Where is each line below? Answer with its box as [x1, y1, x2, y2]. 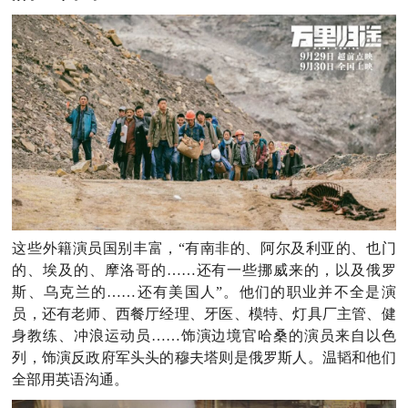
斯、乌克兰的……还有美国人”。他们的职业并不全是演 [12, 283, 396, 300]
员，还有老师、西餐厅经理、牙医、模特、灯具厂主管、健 [12, 305, 396, 321]
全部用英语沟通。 [12, 371, 129, 387]
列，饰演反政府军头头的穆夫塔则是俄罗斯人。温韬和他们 [12, 349, 396, 365]
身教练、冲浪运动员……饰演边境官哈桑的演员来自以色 [12, 327, 396, 343]
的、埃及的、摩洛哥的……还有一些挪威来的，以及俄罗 [12, 261, 396, 278]
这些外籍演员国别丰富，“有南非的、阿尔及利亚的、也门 [12, 240, 396, 256]
